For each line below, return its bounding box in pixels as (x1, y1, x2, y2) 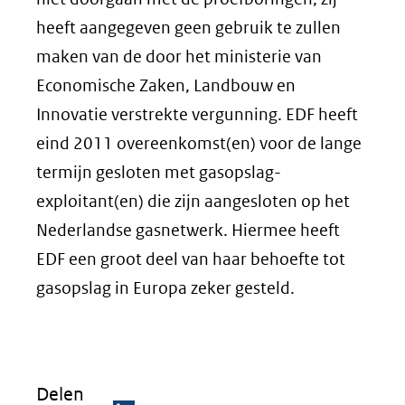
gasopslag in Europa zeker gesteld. (36, 278, 295, 298)
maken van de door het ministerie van (36, 46, 322, 67)
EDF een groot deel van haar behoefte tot (36, 249, 345, 269)
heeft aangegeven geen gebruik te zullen (36, 17, 341, 38)
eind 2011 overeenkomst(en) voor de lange (36, 133, 362, 154)
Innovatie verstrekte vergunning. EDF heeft (36, 104, 358, 125)
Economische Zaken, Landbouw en (36, 75, 296, 96)
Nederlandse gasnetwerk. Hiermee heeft (36, 220, 340, 240)
